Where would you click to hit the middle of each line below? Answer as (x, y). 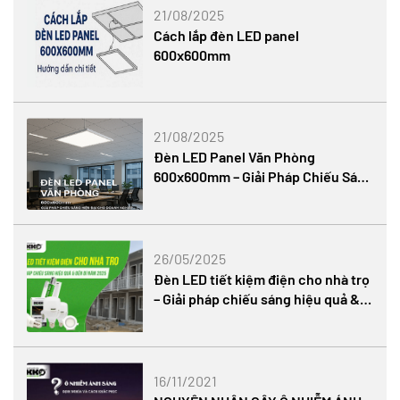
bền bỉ (173, 319)
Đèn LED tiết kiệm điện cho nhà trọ (262, 279)
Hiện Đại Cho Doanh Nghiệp (239, 196)
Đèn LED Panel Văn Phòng (235, 157)
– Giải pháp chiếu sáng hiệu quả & (257, 299)
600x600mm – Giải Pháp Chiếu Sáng (264, 177)
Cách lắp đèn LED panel (227, 35)
